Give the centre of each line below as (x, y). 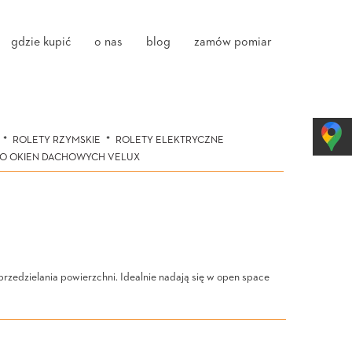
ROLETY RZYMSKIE (56, 140)
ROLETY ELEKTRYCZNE (169, 140)
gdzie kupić (41, 42)
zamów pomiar (233, 42)
